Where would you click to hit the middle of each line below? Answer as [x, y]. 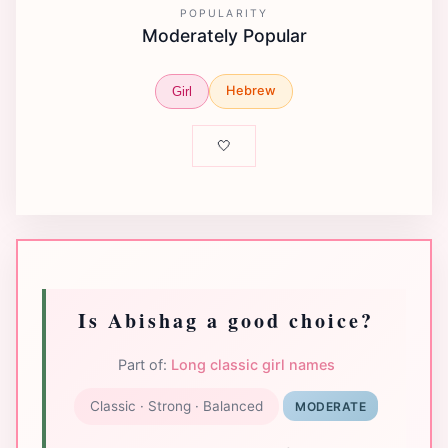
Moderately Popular [224, 35]
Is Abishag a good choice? [226, 320]
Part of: [144, 364]
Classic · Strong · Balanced [176, 405]
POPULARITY [224, 13]
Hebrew [251, 91]
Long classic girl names [252, 364]
